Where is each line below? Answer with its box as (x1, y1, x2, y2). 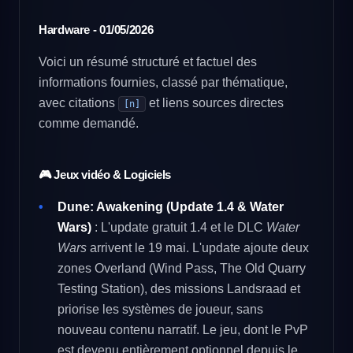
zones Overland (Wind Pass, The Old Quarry (58, 262, 306, 275)
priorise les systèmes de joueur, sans (58, 303, 263, 316)
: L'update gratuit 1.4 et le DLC (91, 221, 266, 234)
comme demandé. (39, 117, 139, 130)
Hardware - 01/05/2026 (39, 23, 154, 36)
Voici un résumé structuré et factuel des (39, 55, 257, 69)
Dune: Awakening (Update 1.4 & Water (58, 200, 284, 214)
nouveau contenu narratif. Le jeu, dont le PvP (58, 323, 308, 336)
